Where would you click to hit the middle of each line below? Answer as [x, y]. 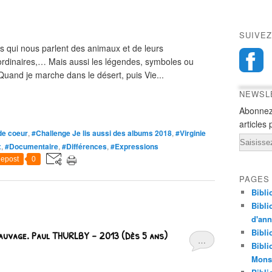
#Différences [84, 146]
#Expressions [134, 146]
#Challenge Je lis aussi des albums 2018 [102, 133]
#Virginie [191, 133]
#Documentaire [32, 146]
